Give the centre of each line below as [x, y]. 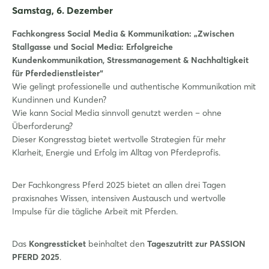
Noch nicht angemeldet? [134, 42]
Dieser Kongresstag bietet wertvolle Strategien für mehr [119, 139]
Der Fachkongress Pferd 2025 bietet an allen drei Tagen [119, 185]
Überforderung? [42, 126]
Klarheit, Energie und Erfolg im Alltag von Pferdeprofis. [116, 152]
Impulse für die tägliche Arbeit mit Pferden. [95, 211]
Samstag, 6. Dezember [62, 10]
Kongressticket [57, 243]
